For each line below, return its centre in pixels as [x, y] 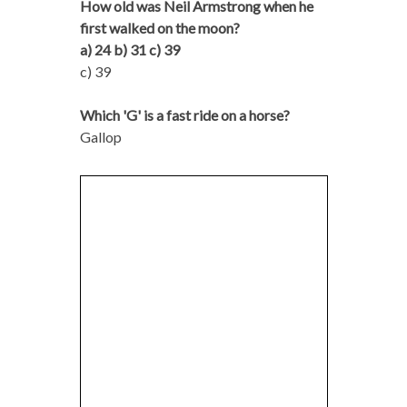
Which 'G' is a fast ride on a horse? [184, 114]
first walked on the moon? [159, 27]
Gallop [100, 136]
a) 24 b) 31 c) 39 [129, 49]
